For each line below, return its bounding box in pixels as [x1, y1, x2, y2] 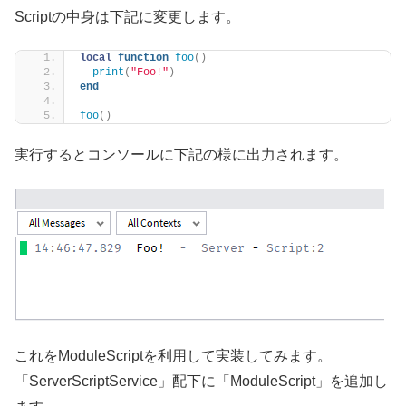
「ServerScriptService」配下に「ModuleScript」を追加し [14, 373, 388, 390]
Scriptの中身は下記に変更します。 [14, 8, 240, 24]
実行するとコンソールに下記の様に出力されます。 [14, 147, 348, 163]
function [118, 52, 169, 65]
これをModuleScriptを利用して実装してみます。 [14, 348, 332, 364]
